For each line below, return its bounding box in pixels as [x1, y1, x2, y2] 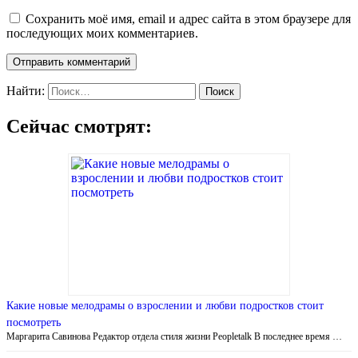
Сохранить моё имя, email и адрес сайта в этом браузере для [26, 11, 351, 26]
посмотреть [6, 316, 61, 328]
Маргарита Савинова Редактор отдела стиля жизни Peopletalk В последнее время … [6, 330, 342, 342]
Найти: [6, 83, 45, 97]
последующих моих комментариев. [6, 26, 198, 40]
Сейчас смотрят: [6, 115, 152, 137]
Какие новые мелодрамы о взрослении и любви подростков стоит [6, 299, 324, 312]
